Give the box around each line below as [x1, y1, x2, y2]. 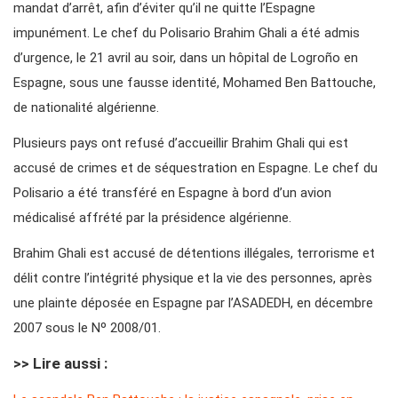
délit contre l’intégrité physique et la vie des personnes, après [13, 269, 372, 286]
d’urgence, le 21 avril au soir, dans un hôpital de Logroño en [13, 49, 358, 66]
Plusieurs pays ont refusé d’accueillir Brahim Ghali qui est [13, 134, 348, 151]
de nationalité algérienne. [13, 99, 159, 115]
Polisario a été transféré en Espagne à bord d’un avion [13, 184, 331, 201]
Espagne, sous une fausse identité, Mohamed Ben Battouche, [13, 74, 376, 91]
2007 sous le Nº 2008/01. [13, 319, 161, 336]
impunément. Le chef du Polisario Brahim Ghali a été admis [13, 24, 360, 41]
